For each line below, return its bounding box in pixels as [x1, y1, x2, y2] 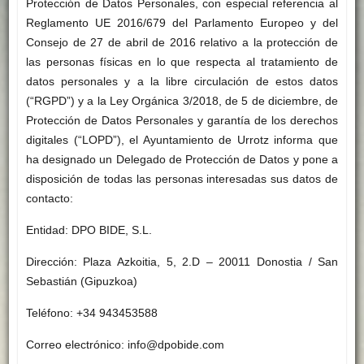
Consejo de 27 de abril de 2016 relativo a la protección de [25, 36, 339, 50]
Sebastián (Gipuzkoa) [25, 275, 137, 288]
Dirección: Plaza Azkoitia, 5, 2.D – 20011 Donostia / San [25, 255, 339, 269]
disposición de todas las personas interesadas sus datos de [25, 172, 339, 186]
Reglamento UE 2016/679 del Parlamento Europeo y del [25, 16, 339, 30]
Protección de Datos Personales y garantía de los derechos [25, 114, 339, 128]
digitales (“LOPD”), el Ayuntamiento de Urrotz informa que [25, 133, 339, 147]
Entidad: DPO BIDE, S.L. [25, 223, 152, 237]
